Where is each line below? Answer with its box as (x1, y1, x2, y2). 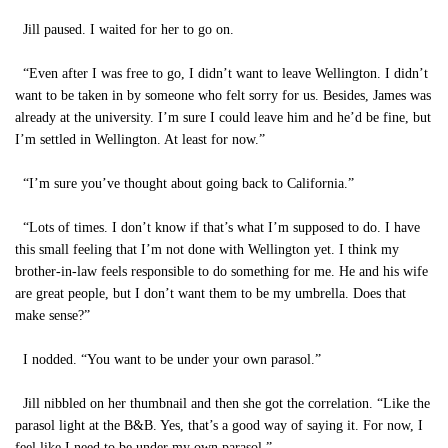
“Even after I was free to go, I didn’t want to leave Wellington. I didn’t (15, 66, 428, 81)
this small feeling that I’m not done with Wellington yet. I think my (15, 242, 399, 257)
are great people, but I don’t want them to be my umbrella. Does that (15, 286, 406, 301)
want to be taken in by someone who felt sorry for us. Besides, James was (15, 88, 431, 103)
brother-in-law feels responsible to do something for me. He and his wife (15, 264, 428, 279)
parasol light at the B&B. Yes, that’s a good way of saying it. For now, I (15, 418, 423, 433)
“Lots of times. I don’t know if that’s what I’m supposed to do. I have (15, 220, 420, 235)
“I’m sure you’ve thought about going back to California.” (15, 176, 354, 191)
